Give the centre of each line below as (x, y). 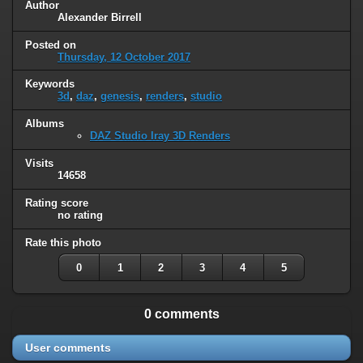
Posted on (51, 45)
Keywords (50, 84)
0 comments (181, 314)
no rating (80, 216)
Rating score (57, 203)
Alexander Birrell (100, 17)
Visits (39, 164)
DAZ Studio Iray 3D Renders (160, 136)
